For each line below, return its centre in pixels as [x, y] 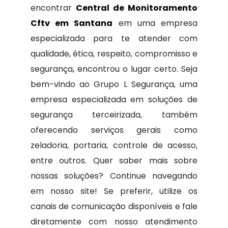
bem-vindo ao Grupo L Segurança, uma [114, 84]
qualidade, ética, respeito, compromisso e [114, 54]
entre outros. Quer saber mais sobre [114, 161]
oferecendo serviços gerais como [114, 130]
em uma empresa [155, 23]
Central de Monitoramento [137, 8]
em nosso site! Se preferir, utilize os [114, 191]
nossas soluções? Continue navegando [114, 176]
